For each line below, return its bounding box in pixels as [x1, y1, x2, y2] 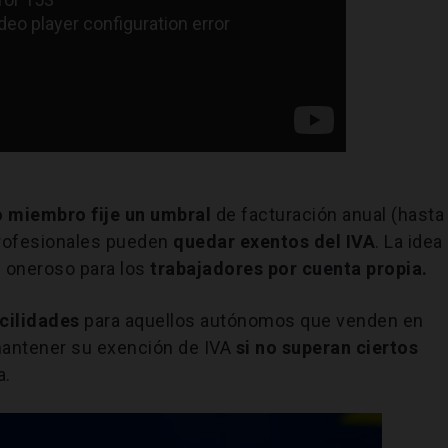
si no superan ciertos [235, 336, 419, 358]
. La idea [375, 230, 443, 252]
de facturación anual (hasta [215, 203, 445, 225]
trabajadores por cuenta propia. [150, 257, 428, 279]
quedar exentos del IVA [173, 230, 376, 252]
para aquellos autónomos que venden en [79, 309, 424, 331]
